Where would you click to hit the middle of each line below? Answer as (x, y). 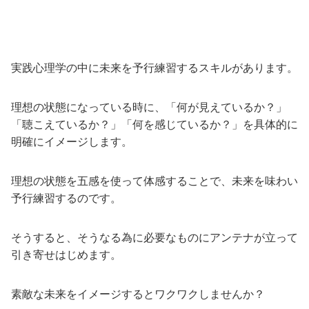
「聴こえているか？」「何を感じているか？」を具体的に (154, 124)
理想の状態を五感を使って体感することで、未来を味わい (154, 181)
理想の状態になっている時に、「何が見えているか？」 (149, 107)
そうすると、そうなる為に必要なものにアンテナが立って (154, 237)
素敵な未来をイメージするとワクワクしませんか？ (138, 294)
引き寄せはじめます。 (66, 255)
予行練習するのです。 (66, 198)
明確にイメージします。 (72, 141)
